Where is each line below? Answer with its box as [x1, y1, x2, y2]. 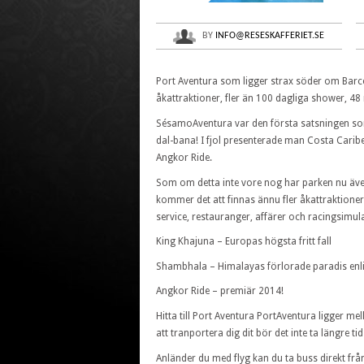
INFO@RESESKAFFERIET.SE [215, 30, 325, 41]
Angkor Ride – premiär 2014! [156, 285, 284, 297]
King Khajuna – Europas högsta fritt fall [156, 236, 331, 248]
